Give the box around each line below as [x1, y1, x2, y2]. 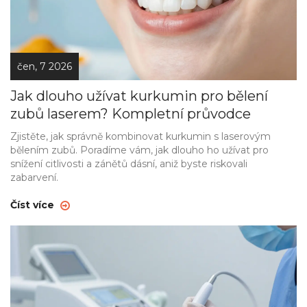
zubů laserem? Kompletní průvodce [10, 106, 251, 123]
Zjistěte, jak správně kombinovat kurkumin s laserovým [10, 130, 271, 143]
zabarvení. [10, 171, 58, 184]
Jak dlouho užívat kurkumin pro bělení [10, 88, 268, 105]
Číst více [10, 199, 57, 212]
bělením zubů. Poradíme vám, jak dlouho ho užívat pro [10, 144, 269, 157]
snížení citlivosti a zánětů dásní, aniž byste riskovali [10, 158, 247, 171]
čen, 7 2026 [17, 60, 72, 73]
